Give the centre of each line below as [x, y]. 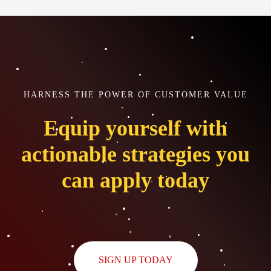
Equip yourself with [135, 129]
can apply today [135, 181]
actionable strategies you [135, 155]
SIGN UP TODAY [135, 260]
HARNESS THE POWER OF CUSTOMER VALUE [135, 95]
